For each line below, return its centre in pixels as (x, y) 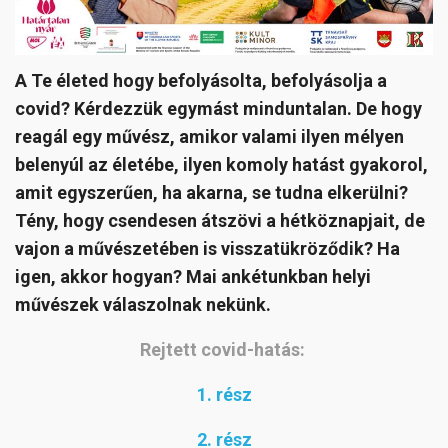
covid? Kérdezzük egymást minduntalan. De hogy (218, 108)
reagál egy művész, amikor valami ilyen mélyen (209, 136)
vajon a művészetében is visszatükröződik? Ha (207, 248)
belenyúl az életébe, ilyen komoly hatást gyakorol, (221, 164)
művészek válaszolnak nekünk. (143, 304)
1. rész (224, 394)
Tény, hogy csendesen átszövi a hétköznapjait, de (220, 220)
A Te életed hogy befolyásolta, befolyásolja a (201, 80)
